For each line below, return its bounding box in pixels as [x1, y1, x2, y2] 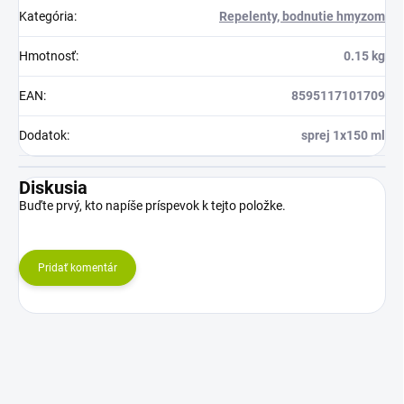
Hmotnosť [19, 49, 76, 64]
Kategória [19, 9, 74, 24]
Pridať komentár [38, 262, 117, 275]
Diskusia [19, 177, 87, 199]
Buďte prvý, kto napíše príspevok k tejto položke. [19, 198, 286, 214]
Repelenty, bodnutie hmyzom [219, 9, 385, 24]
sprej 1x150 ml [301, 128, 385, 143]
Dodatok [19, 128, 67, 143]
